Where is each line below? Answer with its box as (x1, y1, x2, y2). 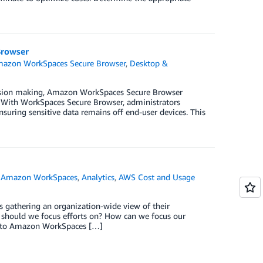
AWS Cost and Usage (119, 172, 195, 182)
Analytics (82, 172, 115, 182)
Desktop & (130, 58, 168, 68)
